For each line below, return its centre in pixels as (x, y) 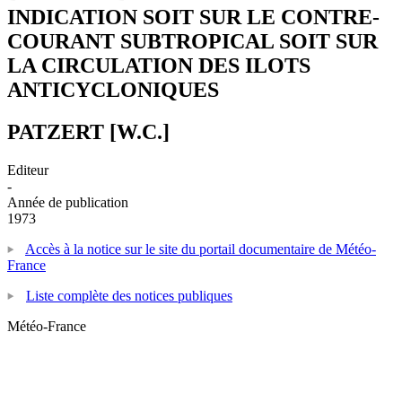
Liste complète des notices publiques (129, 295)
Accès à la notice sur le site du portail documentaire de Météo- (201, 249)
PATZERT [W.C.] (88, 131)
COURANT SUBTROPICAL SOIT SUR (192, 41)
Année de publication (68, 202)
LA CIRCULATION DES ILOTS (159, 65)
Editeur (28, 170)
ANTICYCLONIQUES (113, 89)
